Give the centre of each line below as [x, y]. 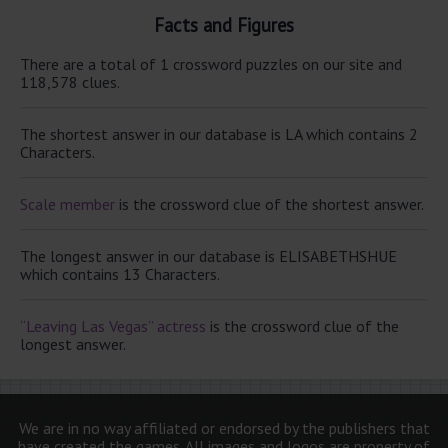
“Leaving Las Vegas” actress [113, 325]
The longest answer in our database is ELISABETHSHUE [208, 255]
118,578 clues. [70, 81]
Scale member [67, 203]
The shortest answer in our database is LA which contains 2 [219, 133]
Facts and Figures [224, 25]
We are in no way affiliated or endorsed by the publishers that [224, 427]
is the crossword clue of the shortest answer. [269, 203]
